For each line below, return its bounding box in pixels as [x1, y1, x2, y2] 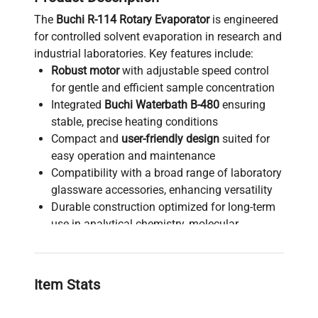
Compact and [51, 131, 121, 146]
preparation [51, 302, 109, 316]
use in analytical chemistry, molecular [51, 216, 238, 231]
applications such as [51, 268, 158, 282]
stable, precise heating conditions [51, 114, 218, 128]
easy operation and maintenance [51, 148, 215, 163]
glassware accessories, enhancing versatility [51, 182, 273, 197]
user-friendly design [121, 131, 219, 146]
